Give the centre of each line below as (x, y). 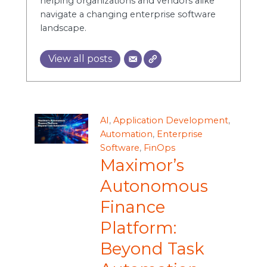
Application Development (170, 120)
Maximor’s (142, 165)
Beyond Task (152, 249)
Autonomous (154, 186)
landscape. (63, 28)
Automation (126, 134)
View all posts (80, 59)
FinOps (159, 148)
